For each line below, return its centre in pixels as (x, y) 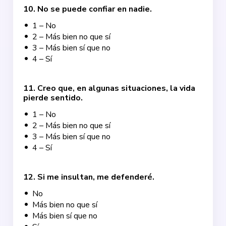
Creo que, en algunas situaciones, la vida (117, 88)
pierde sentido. (53, 98)
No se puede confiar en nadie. (95, 9)
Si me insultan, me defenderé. (96, 177)
